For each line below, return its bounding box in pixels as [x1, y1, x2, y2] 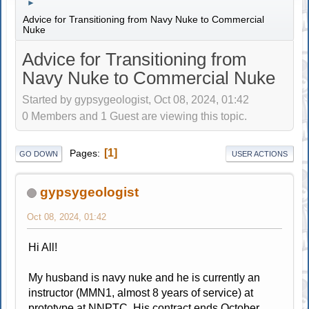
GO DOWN [19, 149, 59, 158]
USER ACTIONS [231, 149, 288, 158]
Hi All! [28, 241, 58, 253]
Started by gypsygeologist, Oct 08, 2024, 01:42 [22, 94, 250, 106]
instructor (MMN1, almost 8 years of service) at [28, 286, 254, 299]
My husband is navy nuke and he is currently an [28, 271, 261, 283]
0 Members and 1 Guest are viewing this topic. [22, 110, 248, 123]
